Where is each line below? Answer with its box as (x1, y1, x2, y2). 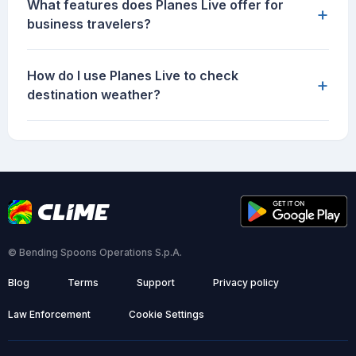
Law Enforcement (8, 308, 91, 321)
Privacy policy (213, 277, 279, 289)
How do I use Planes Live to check (27, 68, 238, 84)
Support (137, 277, 175, 289)
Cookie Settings (129, 308, 204, 321)
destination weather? (27, 87, 161, 103)
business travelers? (27, 16, 151, 33)
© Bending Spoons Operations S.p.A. (8, 246, 182, 259)
